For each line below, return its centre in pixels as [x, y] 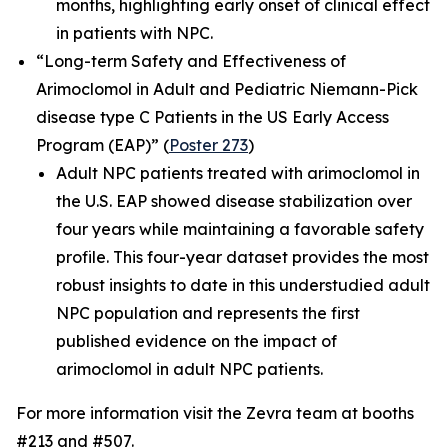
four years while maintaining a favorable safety [240, 229]
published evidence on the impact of [196, 341]
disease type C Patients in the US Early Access [212, 117]
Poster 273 [208, 145]
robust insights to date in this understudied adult [243, 285]
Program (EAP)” [99, 145]
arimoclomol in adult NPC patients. [189, 369]
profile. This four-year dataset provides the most [242, 257]
